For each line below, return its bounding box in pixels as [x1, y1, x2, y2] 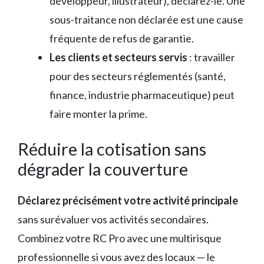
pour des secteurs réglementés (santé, [49, 69, 226, 82]
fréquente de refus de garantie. [49, 31, 194, 45]
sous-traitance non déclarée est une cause [49, 12, 243, 26]
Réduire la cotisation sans [18, 138, 206, 159]
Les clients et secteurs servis [49, 50, 187, 64]
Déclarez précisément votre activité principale [18, 193, 238, 207]
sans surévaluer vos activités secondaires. [18, 212, 209, 226]
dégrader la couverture [18, 158, 188, 179]
